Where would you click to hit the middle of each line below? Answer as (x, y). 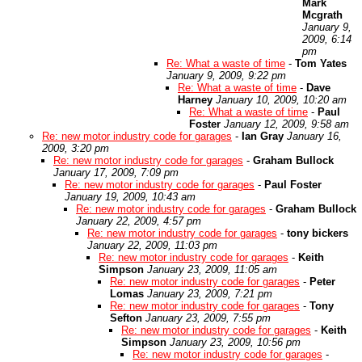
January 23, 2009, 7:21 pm (210, 294)
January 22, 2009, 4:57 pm (139, 221)
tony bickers (318, 233)
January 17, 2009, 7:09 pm (116, 173)
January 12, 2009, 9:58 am (286, 124)
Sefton (126, 318)
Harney (195, 100)
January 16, (314, 136)
